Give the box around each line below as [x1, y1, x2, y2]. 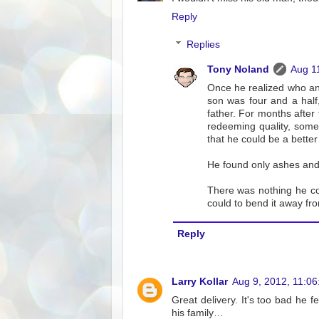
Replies [186, 39, 220, 51]
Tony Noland [206, 64, 269, 75]
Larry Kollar [172, 276, 228, 287]
